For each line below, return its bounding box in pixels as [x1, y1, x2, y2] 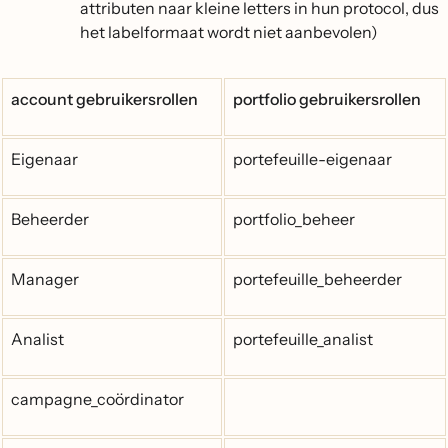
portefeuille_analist [233, 328, 373, 349]
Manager [11, 268, 79, 289]
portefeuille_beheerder [233, 268, 402, 289]
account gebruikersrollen [11, 88, 198, 109]
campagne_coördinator [11, 388, 184, 409]
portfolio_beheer [233, 208, 355, 229]
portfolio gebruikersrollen [233, 88, 421, 109]
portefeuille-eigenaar [233, 148, 392, 169]
